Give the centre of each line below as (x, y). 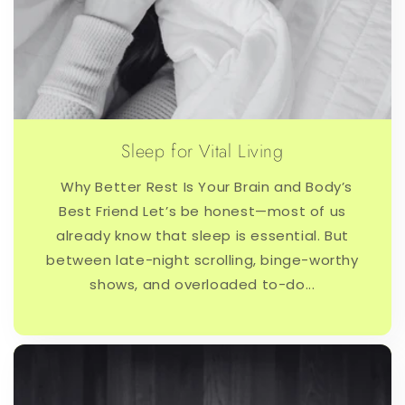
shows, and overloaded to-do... (202, 285)
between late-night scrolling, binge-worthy (202, 260)
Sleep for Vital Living (202, 152)
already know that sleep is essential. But (202, 236)
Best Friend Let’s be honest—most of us (202, 212)
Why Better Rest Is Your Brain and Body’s (202, 187)
